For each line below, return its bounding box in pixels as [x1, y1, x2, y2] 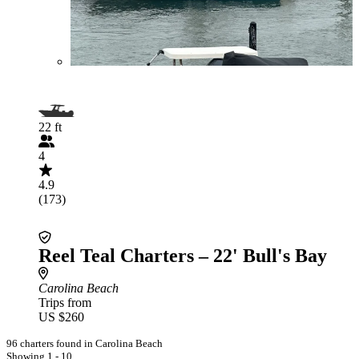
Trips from [38, 296, 91, 309]
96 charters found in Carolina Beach [6, 337, 163, 349]
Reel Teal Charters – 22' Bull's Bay [38, 245, 327, 266]
